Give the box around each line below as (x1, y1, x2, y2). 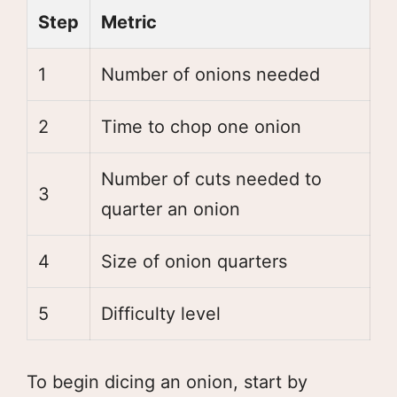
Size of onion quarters (101, 250, 287, 272)
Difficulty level (101, 302, 221, 324)
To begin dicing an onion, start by (27, 370, 307, 393)
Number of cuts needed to (101, 167, 322, 190)
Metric (101, 11, 157, 33)
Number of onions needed (101, 63, 320, 85)
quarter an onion (101, 198, 240, 220)
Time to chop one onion (101, 115, 301, 137)
